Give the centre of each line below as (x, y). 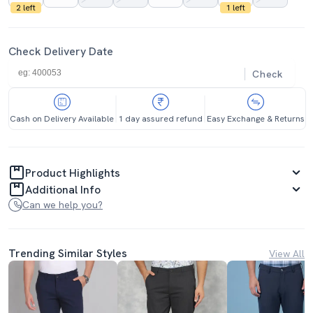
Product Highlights (73, 173)
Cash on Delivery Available (62, 119)
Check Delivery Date (61, 51)
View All (287, 253)
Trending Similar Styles (68, 253)
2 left (26, 8)
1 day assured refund (160, 119)
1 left (235, 8)
